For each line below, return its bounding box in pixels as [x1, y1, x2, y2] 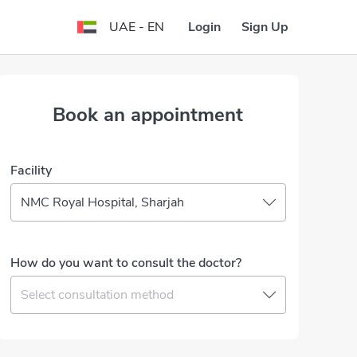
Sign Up [241, 18, 288, 36]
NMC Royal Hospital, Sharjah [21, 194, 184, 211]
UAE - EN [109, 18, 164, 36]
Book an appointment [53, 102, 244, 127]
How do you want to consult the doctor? [10, 254, 241, 272]
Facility [10, 162, 52, 179]
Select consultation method [21, 286, 174, 304]
